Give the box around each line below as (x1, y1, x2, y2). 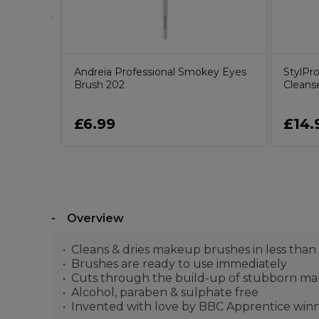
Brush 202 (74, 78, 125, 91)
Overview (67, 211, 124, 225)
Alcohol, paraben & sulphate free (71, 285, 258, 299)
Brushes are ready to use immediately (71, 256, 287, 271)
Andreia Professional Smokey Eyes (74, 65, 246, 78)
